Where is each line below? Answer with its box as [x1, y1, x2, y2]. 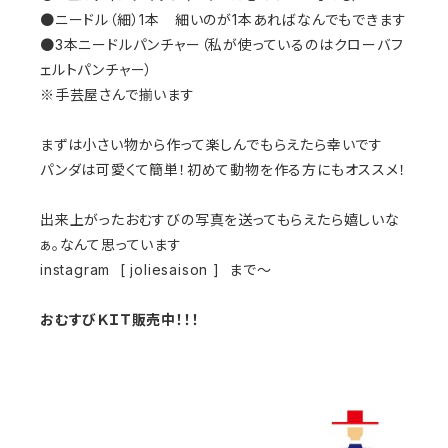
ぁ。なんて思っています [40, 236, 182, 253]
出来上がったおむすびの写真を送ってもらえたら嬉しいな [40, 211, 400, 228]
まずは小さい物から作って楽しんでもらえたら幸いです [40, 136, 383, 153]
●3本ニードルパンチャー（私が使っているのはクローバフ [40, 36, 404, 53]
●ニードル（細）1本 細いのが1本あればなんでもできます [40, 11, 407, 28]
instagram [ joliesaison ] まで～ [40, 261, 272, 278]
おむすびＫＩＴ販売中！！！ [40, 311, 200, 328]
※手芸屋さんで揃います [40, 86, 195, 103]
